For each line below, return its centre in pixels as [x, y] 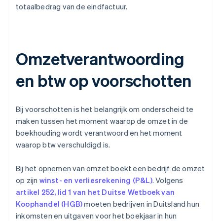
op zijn [28, 180]
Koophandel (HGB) [49, 204]
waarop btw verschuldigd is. [63, 145]
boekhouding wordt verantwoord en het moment [99, 133]
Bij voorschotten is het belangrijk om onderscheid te [105, 109]
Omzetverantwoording [100, 59]
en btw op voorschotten [104, 80]
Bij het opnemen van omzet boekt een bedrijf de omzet [110, 168]
